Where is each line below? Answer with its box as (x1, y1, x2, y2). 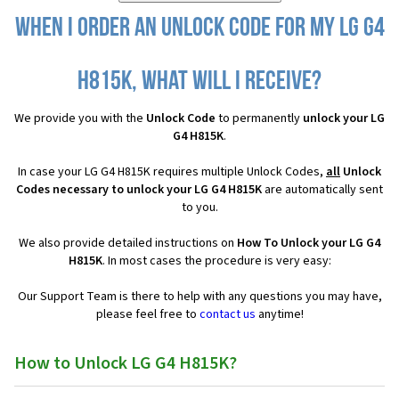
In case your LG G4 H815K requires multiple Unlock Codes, (18, 163, 326, 182)
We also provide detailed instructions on (19, 234, 237, 253)
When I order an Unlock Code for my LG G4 (14, 15, 385, 44)
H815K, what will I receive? (77, 69, 322, 97)
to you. (181, 199, 218, 217)
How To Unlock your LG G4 (237, 234, 380, 253)
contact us (199, 305, 256, 324)
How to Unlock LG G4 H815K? (14, 351, 237, 377)
